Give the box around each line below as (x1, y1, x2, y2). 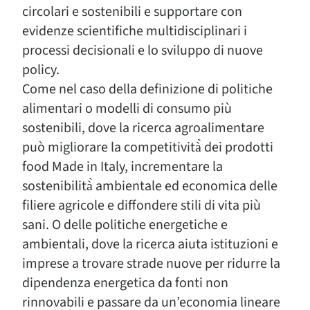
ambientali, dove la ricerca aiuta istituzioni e (22, 235, 278, 254)
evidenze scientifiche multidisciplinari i (22, 21, 247, 41)
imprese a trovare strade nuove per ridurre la (22, 254, 280, 273)
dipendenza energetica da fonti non (22, 273, 228, 293)
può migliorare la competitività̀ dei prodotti (22, 138, 273, 157)
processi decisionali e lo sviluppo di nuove (22, 41, 263, 60)
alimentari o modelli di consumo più (22, 99, 232, 118)
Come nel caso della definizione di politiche (22, 80, 273, 99)
